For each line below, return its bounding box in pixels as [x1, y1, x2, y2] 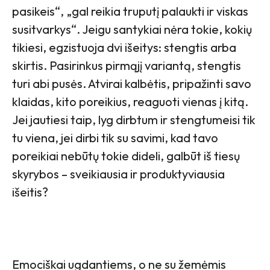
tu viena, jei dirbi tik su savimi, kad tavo [12, 130, 218, 145]
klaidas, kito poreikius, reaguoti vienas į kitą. [12, 93, 248, 109]
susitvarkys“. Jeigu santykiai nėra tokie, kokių [12, 21, 252, 37]
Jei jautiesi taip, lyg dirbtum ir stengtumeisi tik [12, 111, 256, 127]
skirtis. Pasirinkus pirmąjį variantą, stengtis [12, 57, 241, 73]
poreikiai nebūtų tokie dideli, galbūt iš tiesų [12, 148, 240, 163]
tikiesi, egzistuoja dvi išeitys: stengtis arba [12, 39, 236, 55]
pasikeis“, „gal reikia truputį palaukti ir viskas [12, 3, 248, 19]
